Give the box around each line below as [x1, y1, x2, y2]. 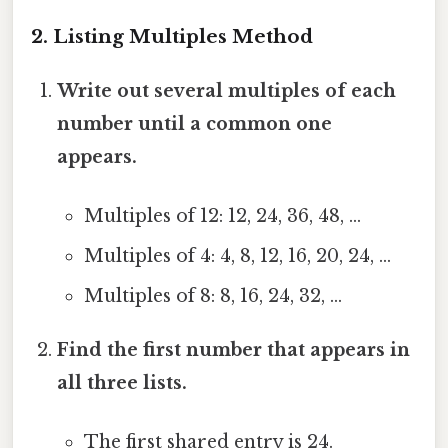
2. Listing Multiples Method [31, 24, 313, 48]
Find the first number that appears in [57, 338, 411, 361]
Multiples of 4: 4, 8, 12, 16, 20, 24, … [83, 244, 391, 267]
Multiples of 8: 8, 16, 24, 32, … [83, 284, 342, 307]
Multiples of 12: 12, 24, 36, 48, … [83, 204, 361, 227]
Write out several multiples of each [57, 79, 397, 102]
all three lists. [57, 371, 188, 394]
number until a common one [57, 112, 333, 135]
